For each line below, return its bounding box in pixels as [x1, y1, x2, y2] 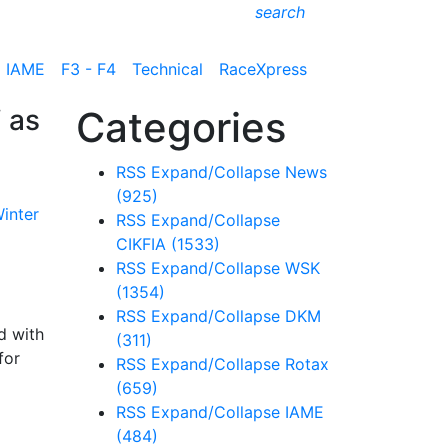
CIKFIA [116, 234, 171, 254]
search [255, 2, 305, 22]
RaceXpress [219, 58, 307, 79]
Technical [132, 58, 203, 79]
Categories [76, 103, 286, 152]
